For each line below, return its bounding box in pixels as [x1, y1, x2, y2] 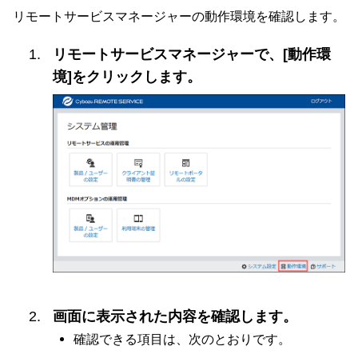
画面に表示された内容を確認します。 [53, 308, 297, 325]
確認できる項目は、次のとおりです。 [74, 332, 291, 347]
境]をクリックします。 [53, 68, 201, 85]
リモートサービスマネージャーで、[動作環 [53, 46, 331, 62]
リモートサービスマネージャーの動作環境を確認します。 [13, 9, 345, 23]
